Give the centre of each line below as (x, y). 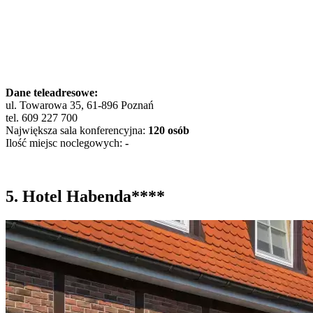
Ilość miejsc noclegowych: (65, 143)
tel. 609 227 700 (42, 118)
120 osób (169, 131)
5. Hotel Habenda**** (85, 197)
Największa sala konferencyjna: (77, 131)
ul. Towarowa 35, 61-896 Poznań (80, 105)
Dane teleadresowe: (52, 93)
